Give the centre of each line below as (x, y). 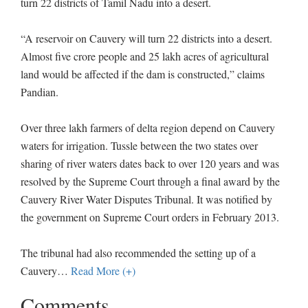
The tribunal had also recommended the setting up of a (138, 253)
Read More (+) (103, 271)
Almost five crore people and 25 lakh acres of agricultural (145, 56)
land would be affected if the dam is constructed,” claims (143, 74)
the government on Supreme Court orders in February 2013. (150, 217)
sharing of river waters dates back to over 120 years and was (150, 163)
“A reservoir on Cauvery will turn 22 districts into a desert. (146, 38)
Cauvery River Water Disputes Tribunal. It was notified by (146, 199)
